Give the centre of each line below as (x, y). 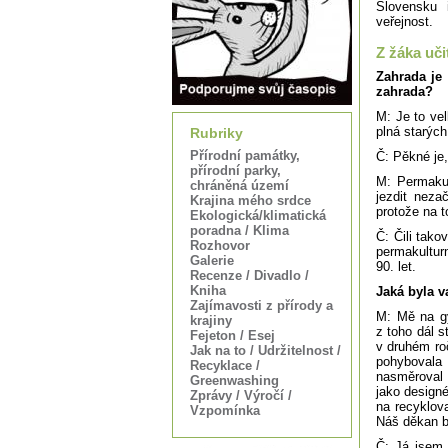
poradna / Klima (239, 230)
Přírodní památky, (245, 155)
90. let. (396, 266)
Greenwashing (234, 380)
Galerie (212, 260)
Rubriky (216, 133)
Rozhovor (220, 245)
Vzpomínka (225, 410)
